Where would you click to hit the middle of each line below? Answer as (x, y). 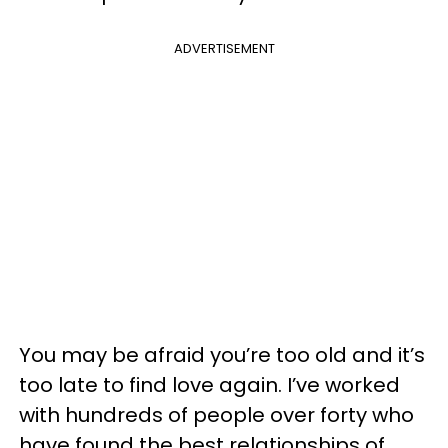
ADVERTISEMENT (224, 48)
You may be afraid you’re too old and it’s (222, 354)
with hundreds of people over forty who (216, 414)
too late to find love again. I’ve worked (209, 384)
